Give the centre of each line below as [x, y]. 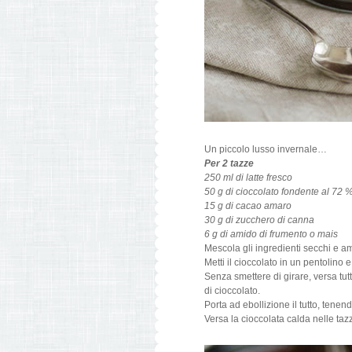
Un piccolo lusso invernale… [266, 149]
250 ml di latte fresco [248, 178]
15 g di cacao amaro [248, 206]
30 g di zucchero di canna [259, 220]
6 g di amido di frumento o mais [271, 234]
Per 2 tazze [229, 163]
